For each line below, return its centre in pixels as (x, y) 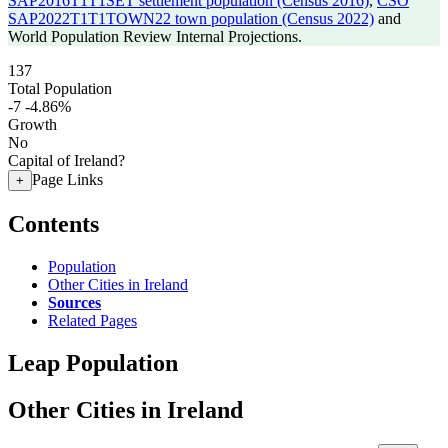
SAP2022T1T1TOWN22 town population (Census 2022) (191, 18)
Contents (53, 223)
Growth (32, 124)
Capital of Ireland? (66, 160)
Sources (74, 302)
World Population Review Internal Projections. (155, 36)
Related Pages (92, 320)
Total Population (60, 88)
